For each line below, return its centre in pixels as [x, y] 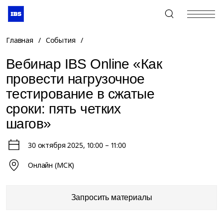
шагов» [29, 124]
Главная [20, 40]
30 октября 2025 [56, 145]
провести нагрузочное [75, 79]
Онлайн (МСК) [51, 165]
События [60, 40]
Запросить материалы [111, 197]
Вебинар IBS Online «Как [84, 64]
